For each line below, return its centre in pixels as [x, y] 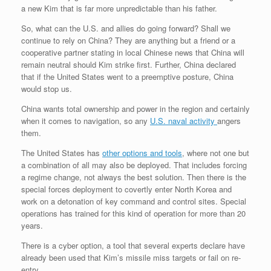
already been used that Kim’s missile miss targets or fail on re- [131, 258]
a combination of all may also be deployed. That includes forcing [134, 165]
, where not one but [216, 153]
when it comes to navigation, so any [86, 121]
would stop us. [47, 89]
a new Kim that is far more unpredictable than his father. [119, 8]
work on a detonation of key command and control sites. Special [134, 201]
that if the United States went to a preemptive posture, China [127, 77]
